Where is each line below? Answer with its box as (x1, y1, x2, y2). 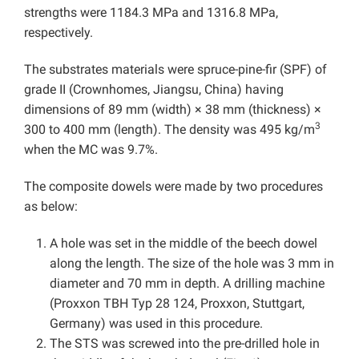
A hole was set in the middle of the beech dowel (50, 236, 317, 252)
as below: (24, 199, 78, 215)
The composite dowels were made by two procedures (24, 179, 323, 195)
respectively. (24, 25, 93, 41)
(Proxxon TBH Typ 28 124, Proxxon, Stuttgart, (50, 296, 305, 312)
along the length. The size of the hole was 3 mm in (50, 256, 334, 272)
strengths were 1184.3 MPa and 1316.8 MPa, (24, 5, 278, 21)
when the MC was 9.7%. (24, 142, 158, 158)
